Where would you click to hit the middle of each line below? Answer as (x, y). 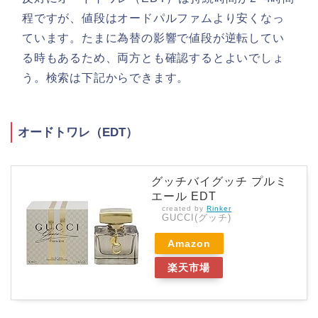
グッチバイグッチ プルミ (219, 182)
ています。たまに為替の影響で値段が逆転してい (153, 38)
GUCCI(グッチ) (197, 218)
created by (184, 209)
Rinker (219, 209)
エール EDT (184, 197)
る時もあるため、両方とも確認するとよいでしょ (153, 58)
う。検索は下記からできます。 (106, 78)
